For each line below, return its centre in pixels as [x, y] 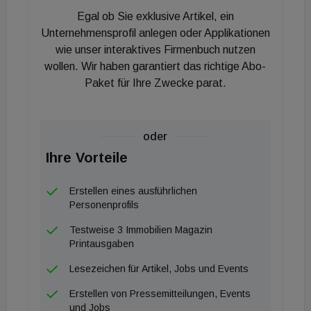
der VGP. [51, 29]
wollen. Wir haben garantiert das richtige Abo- [155, 67]
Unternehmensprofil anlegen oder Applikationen [155, 33]
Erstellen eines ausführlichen [133, 191]
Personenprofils [104, 205]
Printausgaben [102, 244]
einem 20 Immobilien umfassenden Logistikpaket [148, 10]
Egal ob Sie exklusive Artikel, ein [155, 17]
